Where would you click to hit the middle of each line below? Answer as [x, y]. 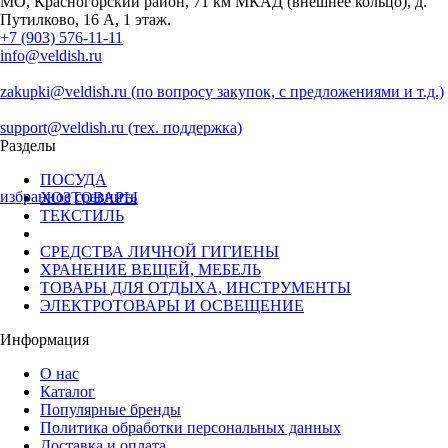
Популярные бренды [110, 409]
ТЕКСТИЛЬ [82, 215]
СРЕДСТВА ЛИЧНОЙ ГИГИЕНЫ [159, 251]
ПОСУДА [73, 179]
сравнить [106, 196]
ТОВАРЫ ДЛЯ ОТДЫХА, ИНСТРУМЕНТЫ [195, 287]
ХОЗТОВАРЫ [89, 197]
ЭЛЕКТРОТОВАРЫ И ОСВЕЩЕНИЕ [172, 305]
